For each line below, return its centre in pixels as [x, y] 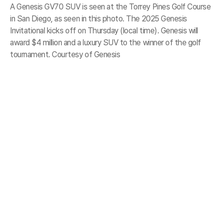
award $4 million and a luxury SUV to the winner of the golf [106, 43]
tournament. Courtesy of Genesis [65, 55]
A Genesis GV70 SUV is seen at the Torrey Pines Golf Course [111, 7]
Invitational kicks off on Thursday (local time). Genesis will [104, 31]
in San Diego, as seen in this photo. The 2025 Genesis [99, 19]
